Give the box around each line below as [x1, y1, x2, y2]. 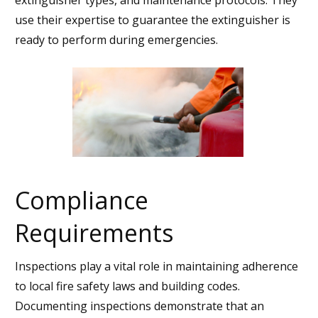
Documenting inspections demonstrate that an [15, 297, 264, 314]
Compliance [15, 183, 148, 216]
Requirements [15, 216, 174, 249]
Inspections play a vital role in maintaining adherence [15, 258, 298, 274]
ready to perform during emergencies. [15, 31, 218, 48]
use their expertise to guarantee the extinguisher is [15, 11, 290, 28]
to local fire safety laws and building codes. [15, 278, 240, 294]
